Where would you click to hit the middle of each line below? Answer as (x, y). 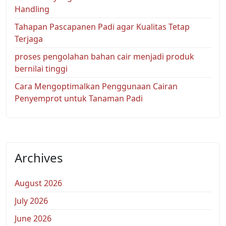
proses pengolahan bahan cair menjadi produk (104, 56)
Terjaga (29, 39)
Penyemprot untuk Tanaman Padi (79, 98)
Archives (39, 157)
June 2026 (33, 218)
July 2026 (31, 201)
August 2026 (38, 183)
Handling (32, 9)
